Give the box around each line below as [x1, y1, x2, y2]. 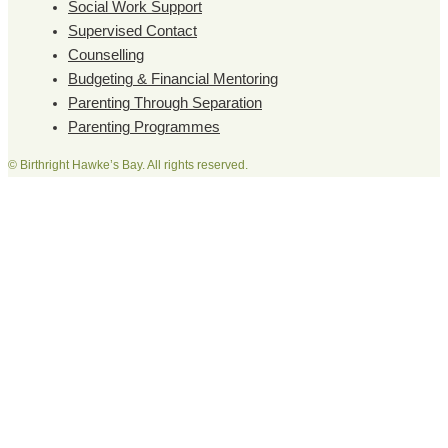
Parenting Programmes [68, 118, 220, 135]
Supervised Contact [68, 22, 197, 39]
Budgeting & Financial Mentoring [68, 70, 278, 87]
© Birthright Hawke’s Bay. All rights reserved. [8, 158, 248, 173]
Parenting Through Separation [68, 94, 262, 111]
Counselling [68, 46, 144, 63]
